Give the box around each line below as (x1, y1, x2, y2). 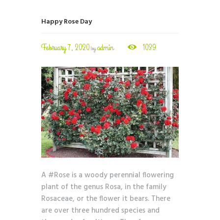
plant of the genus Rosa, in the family (41, 181, 166, 193)
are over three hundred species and (41, 204, 160, 217)
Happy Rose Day (41, 16, 92, 27)
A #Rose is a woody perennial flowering (41, 169, 174, 181)
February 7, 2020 (41, 41, 90, 54)
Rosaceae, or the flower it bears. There (41, 192, 170, 205)
